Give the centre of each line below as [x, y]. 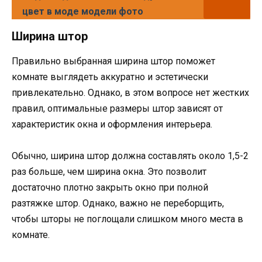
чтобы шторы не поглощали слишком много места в [127, 219]
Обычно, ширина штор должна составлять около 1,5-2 [130, 156]
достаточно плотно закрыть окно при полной [110, 188]
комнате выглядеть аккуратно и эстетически [110, 77]
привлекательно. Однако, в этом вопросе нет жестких [130, 93]
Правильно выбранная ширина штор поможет [113, 61]
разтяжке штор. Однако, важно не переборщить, [118, 204]
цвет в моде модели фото [83, 12]
